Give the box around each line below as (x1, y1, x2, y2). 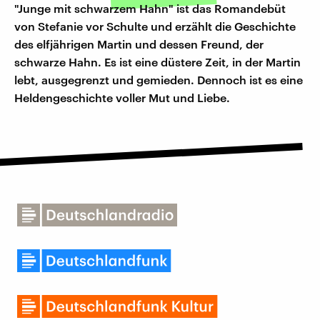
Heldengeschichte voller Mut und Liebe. (14, 91, 230, 105)
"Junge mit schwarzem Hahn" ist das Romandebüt (14, 1, 286, 16)
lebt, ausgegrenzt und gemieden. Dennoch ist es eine (14, 73, 303, 87)
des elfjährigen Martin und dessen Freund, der (14, 37, 264, 51)
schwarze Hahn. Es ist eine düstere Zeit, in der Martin (14, 55, 301, 69)
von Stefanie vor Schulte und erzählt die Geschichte (14, 19, 296, 34)
